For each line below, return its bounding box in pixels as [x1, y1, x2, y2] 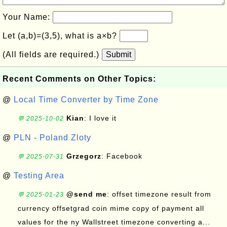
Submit [106, 50, 131, 59]
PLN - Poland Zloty [14, 133, 91, 142]
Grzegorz [66, 152, 101, 160]
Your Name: [3, 13, 53, 21]
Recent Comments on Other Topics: [3, 74, 156, 83]
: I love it [84, 114, 117, 122]
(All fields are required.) [3, 50, 102, 59]
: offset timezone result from [107, 190, 211, 198]
